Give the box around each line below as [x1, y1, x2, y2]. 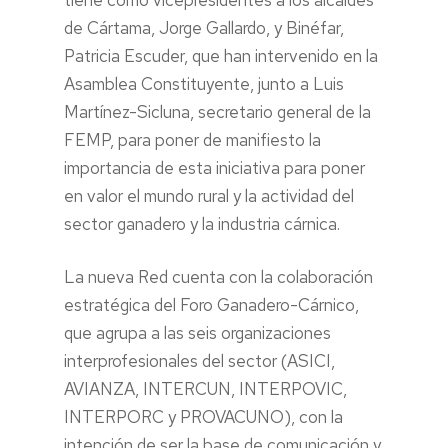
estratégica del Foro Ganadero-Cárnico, [64, 294, 359, 316]
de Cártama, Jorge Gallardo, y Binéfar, [64, 16, 344, 39]
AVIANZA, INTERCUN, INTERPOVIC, [64, 378, 347, 400]
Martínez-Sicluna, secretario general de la [64, 100, 371, 123]
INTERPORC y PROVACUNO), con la [64, 406, 343, 428]
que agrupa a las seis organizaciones [64, 322, 331, 344]
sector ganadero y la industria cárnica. [64, 212, 340, 235]
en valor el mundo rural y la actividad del [64, 184, 354, 207]
